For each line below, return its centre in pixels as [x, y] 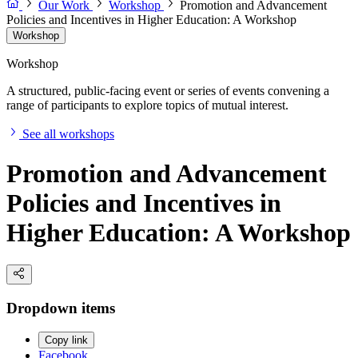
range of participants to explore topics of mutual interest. [147, 105]
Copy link [66, 340]
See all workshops [68, 134]
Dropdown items [61, 308]
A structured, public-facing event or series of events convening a [168, 91]
